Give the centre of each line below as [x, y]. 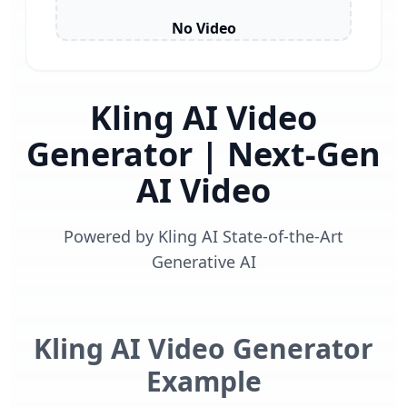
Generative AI [203, 262]
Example [203, 381]
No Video [203, 28]
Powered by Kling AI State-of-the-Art [203, 236]
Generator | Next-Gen [203, 154]
